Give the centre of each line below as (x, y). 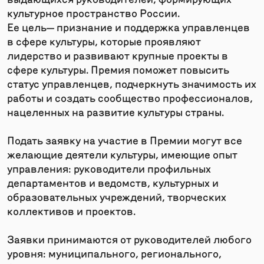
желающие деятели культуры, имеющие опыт (122, 154)
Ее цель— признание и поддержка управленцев (128, 27)
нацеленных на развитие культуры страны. (115, 111)
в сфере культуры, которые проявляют (104, 41)
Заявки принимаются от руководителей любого (129, 239)
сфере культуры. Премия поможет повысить (118, 69)
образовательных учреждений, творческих (117, 196)
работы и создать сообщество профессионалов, (130, 97)
